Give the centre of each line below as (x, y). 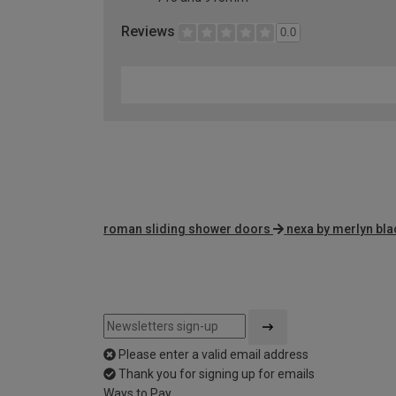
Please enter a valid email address (213, 355)
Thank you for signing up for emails (217, 374)
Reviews (150, 32)
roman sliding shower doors (187, 229)
